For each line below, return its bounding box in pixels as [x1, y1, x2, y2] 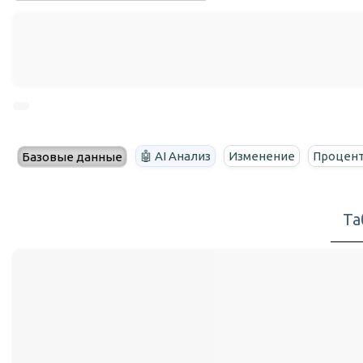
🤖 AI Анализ [140, 149, 211, 164]
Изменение [228, 149, 295, 164]
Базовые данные [22, 150, 122, 164]
